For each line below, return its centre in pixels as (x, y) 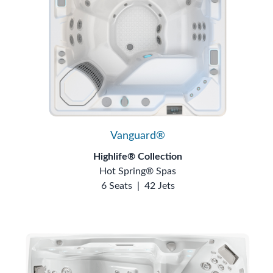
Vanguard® (138, 136)
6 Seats (116, 186)
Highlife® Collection (138, 156)
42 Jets (159, 186)
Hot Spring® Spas (138, 171)
